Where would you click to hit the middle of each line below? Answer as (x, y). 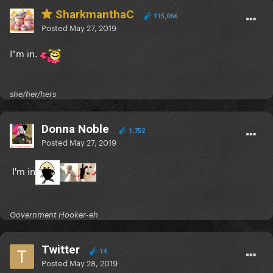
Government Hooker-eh (54, 215)
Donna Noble (75, 129)
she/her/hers (33, 94)
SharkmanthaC (93, 15)
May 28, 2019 (94, 262)
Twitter (61, 250)
